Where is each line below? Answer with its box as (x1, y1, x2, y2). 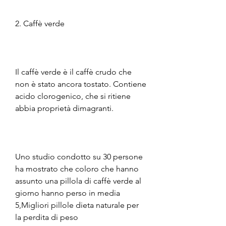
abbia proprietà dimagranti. (15, 103, 114, 113)
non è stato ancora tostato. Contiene (15, 79, 146, 89)
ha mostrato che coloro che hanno (15, 163, 139, 174)
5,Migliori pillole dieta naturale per (15, 200, 139, 210)
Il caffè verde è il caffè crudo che (15, 67, 132, 77)
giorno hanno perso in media (15, 188, 120, 198)
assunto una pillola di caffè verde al (15, 176, 141, 186)
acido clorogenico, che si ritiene (15, 91, 131, 101)
